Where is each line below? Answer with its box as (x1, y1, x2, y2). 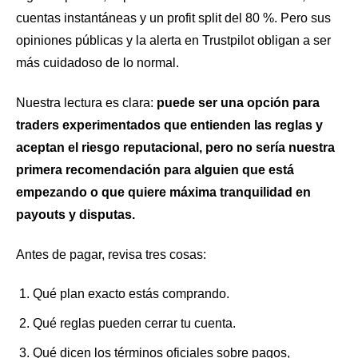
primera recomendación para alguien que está (16, 163, 294, 177)
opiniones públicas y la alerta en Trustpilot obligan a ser (16, 34, 331, 48)
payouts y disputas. (16, 208, 135, 222)
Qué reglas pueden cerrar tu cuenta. (32, 316, 236, 331)
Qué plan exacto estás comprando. (32, 287, 229, 301)
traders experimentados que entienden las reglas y (16, 118, 323, 133)
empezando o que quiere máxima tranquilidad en (16, 185, 311, 200)
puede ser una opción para (157, 96, 320, 110)
